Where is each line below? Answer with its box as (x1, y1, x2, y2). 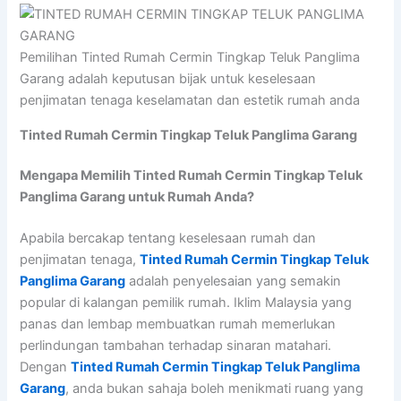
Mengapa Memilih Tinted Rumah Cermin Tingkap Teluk (20, 167, 363, 184)
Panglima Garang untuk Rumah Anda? (20, 189, 255, 206)
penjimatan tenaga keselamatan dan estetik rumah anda (20, 91, 361, 108)
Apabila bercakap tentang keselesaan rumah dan (20, 230, 317, 247)
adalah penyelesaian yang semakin (125, 273, 342, 290)
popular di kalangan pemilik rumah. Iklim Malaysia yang (20, 294, 353, 311)
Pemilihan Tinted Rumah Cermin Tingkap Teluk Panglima (20, 48, 361, 65)
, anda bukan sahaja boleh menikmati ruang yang (65, 380, 364, 397)
